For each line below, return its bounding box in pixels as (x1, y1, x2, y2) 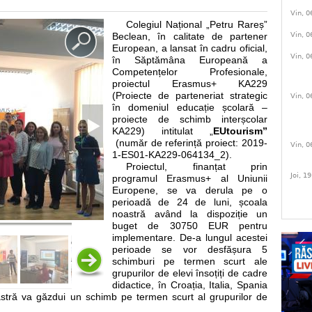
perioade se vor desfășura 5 (112, 244, 267, 256)
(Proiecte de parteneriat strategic (112, 90, 267, 102)
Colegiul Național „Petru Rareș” (126, 19, 267, 31)
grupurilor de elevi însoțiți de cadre (112, 267, 267, 279)
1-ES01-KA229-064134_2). (112, 149, 232, 161)
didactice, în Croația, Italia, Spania (112, 279, 267, 291)
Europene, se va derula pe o (112, 185, 267, 196)
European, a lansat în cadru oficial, (112, 42, 267, 54)
